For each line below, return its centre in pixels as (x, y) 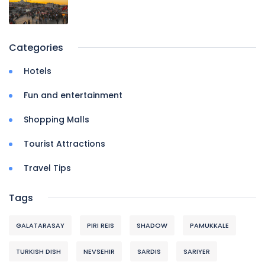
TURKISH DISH (38, 251)
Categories (36, 47)
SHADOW (152, 225)
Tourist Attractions (64, 143)
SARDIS (149, 251)
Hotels (38, 71)
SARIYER (197, 251)
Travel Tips (47, 168)
